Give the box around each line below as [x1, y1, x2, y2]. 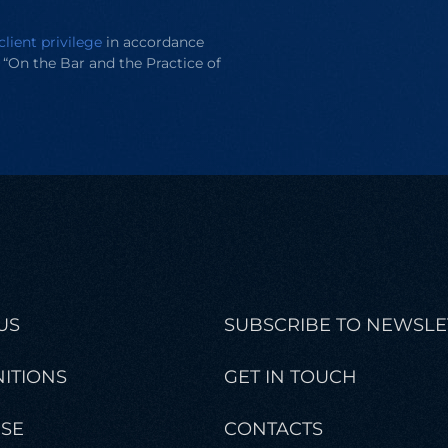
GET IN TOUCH [224, 366, 357, 388]
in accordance [102, 33, 204, 51]
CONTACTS [224, 418, 323, 440]
